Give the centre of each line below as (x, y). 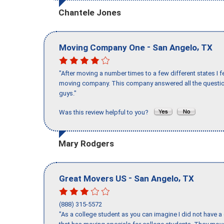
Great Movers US (93, 178)
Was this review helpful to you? (106, 112)
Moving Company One (102, 47)
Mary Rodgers (86, 143)
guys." (68, 93)
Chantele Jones (90, 12)
